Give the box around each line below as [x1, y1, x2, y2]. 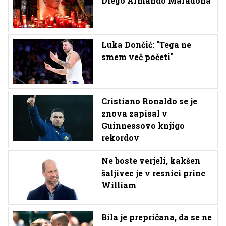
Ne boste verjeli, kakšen [101, 155, 200, 166]
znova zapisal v [101, 107, 167, 119]
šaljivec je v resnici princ [101, 167, 205, 178]
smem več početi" [101, 51, 174, 62]
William [101, 179, 136, 190]
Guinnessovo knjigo [101, 120, 185, 131]
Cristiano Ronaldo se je [101, 95, 197, 106]
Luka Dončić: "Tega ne [101, 39, 191, 50]
